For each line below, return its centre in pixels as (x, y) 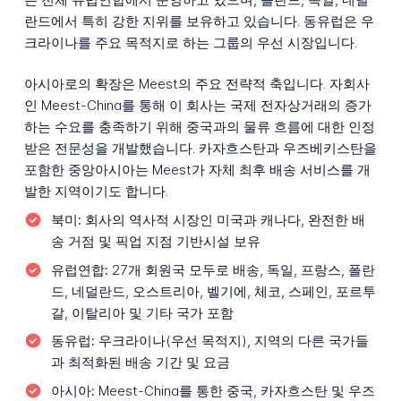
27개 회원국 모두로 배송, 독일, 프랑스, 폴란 (241, 269)
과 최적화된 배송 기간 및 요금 (140, 363)
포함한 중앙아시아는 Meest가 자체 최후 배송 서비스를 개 (197, 170)
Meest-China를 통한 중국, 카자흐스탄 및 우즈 (235, 390)
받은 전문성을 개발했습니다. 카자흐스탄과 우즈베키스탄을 (200, 149)
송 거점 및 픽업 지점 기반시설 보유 (155, 241)
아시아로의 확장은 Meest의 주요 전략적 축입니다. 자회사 (196, 84)
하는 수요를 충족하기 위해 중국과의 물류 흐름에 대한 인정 (199, 127)
